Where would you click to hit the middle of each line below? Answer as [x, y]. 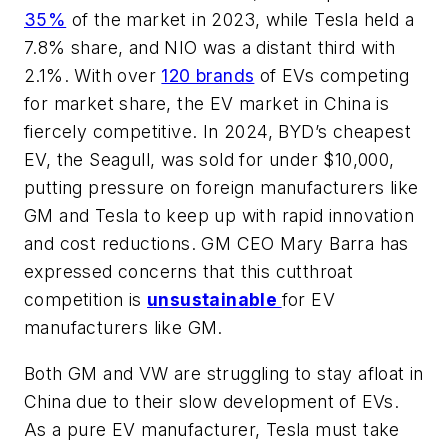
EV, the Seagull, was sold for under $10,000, [209, 160]
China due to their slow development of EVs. [212, 401]
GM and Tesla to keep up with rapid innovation [219, 216]
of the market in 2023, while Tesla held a [240, 20]
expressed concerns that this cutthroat [189, 272]
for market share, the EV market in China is [207, 104]
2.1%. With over [93, 76]
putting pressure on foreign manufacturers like [221, 188]
